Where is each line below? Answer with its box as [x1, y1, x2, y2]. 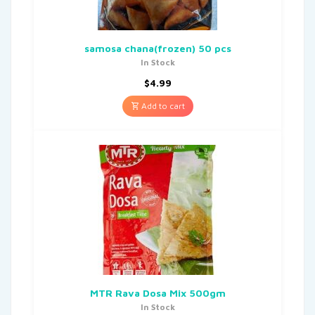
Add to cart [139, 100, 185, 111]
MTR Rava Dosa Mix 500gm [89, 286, 226, 299]
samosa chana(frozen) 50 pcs [84, 41, 231, 54]
